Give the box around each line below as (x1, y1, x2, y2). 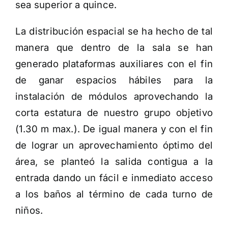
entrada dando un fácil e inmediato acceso (15, 172, 213, 184)
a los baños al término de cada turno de (15, 188, 213, 201)
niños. (15, 205, 43, 217)
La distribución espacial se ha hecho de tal (15, 25, 213, 38)
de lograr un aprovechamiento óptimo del (15, 139, 213, 152)
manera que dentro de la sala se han (15, 42, 213, 54)
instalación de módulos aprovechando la (15, 91, 213, 103)
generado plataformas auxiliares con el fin (15, 58, 213, 70)
